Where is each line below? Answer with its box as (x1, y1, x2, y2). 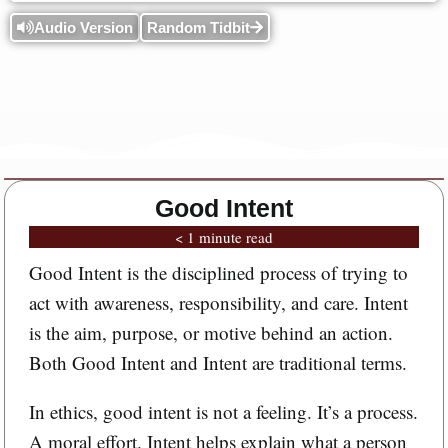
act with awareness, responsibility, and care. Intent (28, 290, 408, 315)
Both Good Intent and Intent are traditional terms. (28, 350, 407, 375)
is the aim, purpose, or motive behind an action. (28, 320, 393, 345)
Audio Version (34, 19, 133, 36)
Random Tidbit (147, 19, 250, 36)
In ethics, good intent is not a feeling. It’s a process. (28, 399, 418, 424)
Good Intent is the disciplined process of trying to (28, 260, 408, 285)
